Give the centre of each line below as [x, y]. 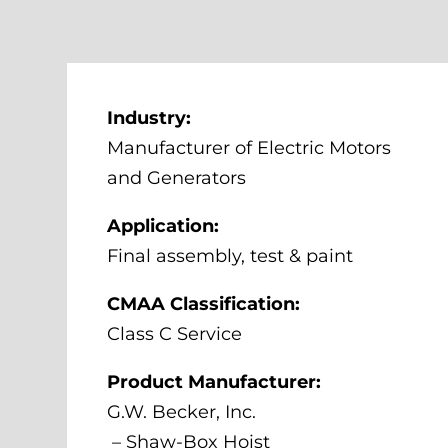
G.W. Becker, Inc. [184, 412]
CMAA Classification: [204, 304]
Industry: [149, 118]
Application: [163, 226]
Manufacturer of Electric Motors [249, 148]
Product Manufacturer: [214, 382]
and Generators [177, 178]
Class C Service [175, 334]
